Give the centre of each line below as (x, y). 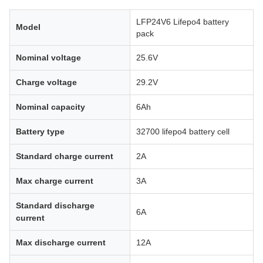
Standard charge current (65, 156)
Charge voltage (46, 82)
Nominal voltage (48, 58)
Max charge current (55, 181)
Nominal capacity (50, 107)
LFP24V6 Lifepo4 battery (183, 22)
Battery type (40, 131)
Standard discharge (55, 205)
